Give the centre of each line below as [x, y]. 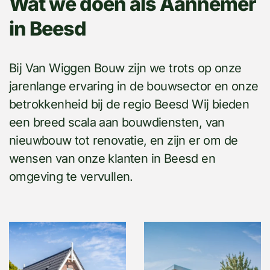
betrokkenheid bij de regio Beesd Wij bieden [129, 105]
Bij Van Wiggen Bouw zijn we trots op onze [125, 68]
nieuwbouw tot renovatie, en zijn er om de [124, 141]
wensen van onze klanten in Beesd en [112, 159]
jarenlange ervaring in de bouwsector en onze [134, 86]
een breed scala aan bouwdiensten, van [117, 123]
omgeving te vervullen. [71, 177]
